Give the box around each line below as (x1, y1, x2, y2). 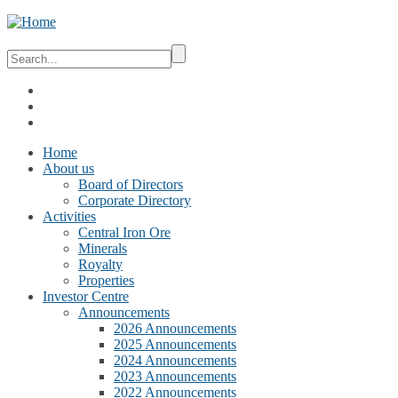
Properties (78, 273, 134, 288)
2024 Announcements (114, 353, 236, 368)
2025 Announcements (114, 337, 236, 352)
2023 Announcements (114, 369, 236, 384)
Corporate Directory (78, 193, 191, 208)
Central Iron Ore (78, 225, 171, 240)
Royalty (78, 257, 123, 272)
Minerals (78, 241, 127, 256)
